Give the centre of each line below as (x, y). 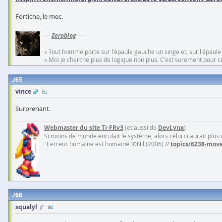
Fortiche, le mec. (39, 16)
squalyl (26, 207)
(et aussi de (141, 127)
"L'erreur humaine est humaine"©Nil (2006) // (107, 143)
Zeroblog (64, 35)
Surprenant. (33, 108)
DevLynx (171, 127)
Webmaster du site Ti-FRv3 (84, 127)
